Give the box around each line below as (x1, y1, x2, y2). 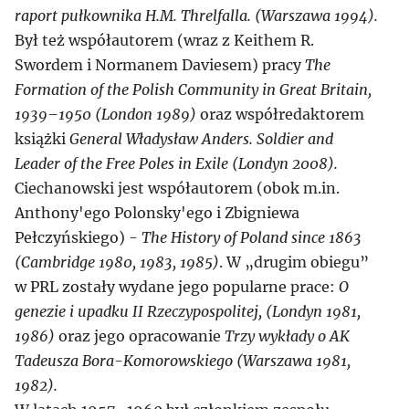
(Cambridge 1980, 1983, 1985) (15, 253, 219, 271)
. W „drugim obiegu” (219, 253, 369, 271)
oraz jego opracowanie (55, 327, 225, 345)
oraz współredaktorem (196, 105, 364, 123)
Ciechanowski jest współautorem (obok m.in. (15, 179, 340, 197)
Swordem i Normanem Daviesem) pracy (15, 56, 305, 74)
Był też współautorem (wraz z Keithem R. (15, 31, 314, 49)
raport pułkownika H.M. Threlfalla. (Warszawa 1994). (15, 6, 378, 25)
